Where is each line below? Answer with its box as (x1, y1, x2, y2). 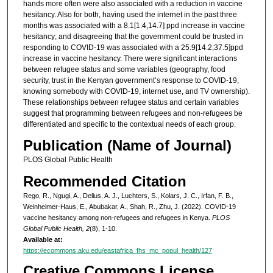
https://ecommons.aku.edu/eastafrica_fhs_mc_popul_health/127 (23, 246, 212, 254)
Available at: (23, 235, 63, 243)
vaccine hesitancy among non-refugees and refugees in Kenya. (23, 213, 212, 221)
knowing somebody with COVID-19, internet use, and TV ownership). (23, 87, 250, 96)
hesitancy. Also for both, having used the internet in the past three (23, 10, 237, 19)
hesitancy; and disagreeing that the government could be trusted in (23, 32, 243, 41)
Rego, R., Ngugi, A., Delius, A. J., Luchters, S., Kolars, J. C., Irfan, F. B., (23, 191, 233, 199)
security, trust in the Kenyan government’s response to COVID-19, (23, 76, 239, 85)
